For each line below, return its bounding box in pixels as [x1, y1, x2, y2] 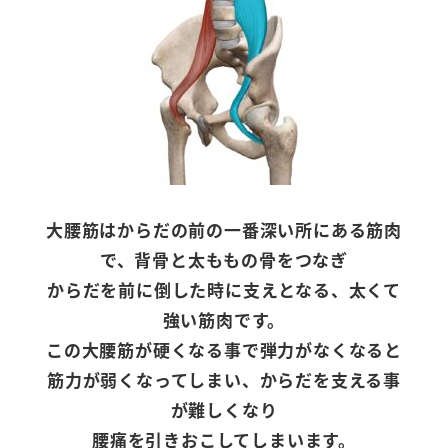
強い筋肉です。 [162, 307, 286, 333]
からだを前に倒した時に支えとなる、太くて [46, 277, 401, 303]
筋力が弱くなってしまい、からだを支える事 [47, 367, 401, 393]
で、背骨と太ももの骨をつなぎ [99, 247, 349, 273]
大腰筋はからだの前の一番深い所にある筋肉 [46, 217, 402, 243]
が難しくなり [170, 397, 278, 423]
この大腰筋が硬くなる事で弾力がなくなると [46, 337, 402, 363]
